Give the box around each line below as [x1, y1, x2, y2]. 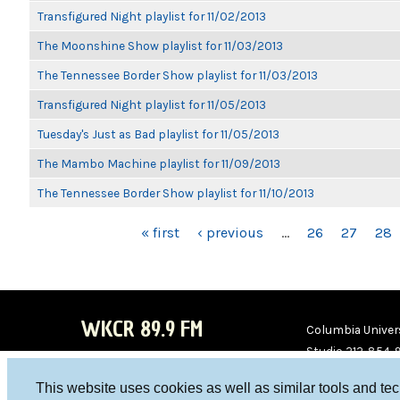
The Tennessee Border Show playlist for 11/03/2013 [37, 68, 318, 82]
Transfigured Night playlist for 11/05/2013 [37, 97, 266, 112]
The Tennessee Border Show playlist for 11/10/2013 [37, 186, 314, 200]
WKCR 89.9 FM [80, 314, 203, 344]
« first [141, 224, 179, 241]
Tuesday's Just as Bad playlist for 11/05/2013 [37, 127, 279, 141]
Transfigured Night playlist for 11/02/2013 [37, 9, 266, 23]
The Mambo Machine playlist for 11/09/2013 [37, 156, 280, 171]
